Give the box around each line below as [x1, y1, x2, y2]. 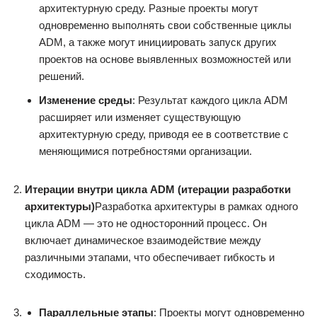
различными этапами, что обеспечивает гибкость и [25, 251, 275, 264]
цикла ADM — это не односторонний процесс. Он [25, 217, 267, 230]
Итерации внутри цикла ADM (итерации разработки [25, 183, 291, 196]
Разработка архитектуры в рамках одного [95, 200, 298, 213]
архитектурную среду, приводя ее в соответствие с [39, 128, 289, 141]
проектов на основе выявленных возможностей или [39, 53, 291, 66]
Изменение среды [39, 94, 132, 107]
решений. [39, 70, 84, 83]
